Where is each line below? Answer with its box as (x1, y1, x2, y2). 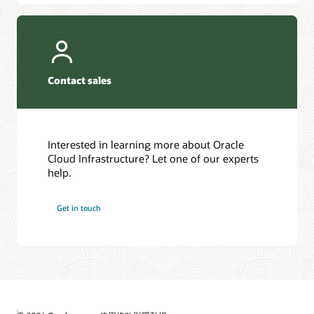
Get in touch (57, 203, 102, 214)
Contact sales (48, 74, 112, 88)
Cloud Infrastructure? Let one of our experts (48, 151, 259, 165)
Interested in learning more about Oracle (48, 137, 245, 151)
